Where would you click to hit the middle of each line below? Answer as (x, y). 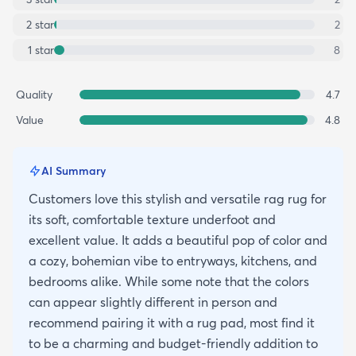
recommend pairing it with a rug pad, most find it (172, 323)
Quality (34, 95)
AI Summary (74, 171)
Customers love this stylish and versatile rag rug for (178, 199)
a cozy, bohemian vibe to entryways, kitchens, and (173, 261)
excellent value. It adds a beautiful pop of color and (178, 240)
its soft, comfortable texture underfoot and (152, 220)
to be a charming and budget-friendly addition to (173, 344)
